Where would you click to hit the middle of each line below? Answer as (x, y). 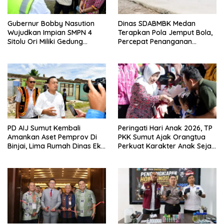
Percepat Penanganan (155, 41)
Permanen (24, 50)
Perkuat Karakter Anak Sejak (167, 146)
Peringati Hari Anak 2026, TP (165, 128)
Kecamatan (137, 59)
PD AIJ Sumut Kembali (44, 128)
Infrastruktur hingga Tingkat (165, 50)
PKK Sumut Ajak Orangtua (162, 137)
